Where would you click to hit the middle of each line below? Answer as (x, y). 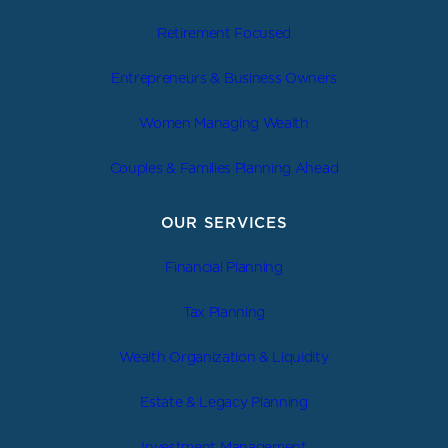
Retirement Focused (224, 33)
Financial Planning (224, 267)
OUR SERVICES (224, 222)
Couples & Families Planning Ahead (224, 168)
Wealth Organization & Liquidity (224, 357)
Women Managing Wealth (224, 123)
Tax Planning (224, 312)
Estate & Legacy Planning (224, 402)
